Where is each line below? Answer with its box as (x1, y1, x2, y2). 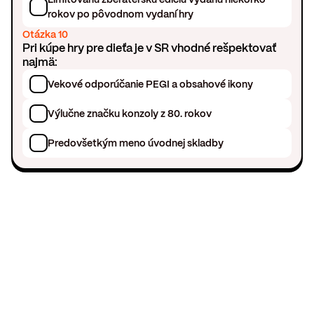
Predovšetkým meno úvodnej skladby (48, 136, 224, 149)
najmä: (22, 55, 58, 70)
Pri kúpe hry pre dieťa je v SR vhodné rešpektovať (22, 41, 277, 56)
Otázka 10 (22, 28, 69, 41)
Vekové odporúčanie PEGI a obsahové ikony (48, 77, 254, 90)
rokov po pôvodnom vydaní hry (48, 8, 194, 21)
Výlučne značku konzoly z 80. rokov (48, 107, 212, 120)
